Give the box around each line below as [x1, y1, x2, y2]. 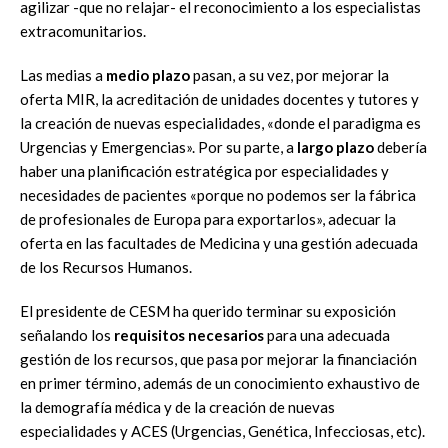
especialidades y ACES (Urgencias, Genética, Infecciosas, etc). [20, 422, 425, 441]
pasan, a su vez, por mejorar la [190, 66, 389, 85]
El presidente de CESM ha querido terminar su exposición [20, 302, 396, 321]
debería [374, 138, 427, 157]
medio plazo [106, 66, 190, 85]
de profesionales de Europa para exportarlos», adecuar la [20, 210, 396, 229]
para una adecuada [264, 326, 390, 345]
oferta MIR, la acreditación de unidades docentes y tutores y [20, 90, 419, 109]
